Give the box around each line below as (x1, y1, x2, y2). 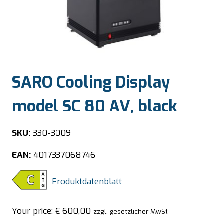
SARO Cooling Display (12, 72, 170, 93)
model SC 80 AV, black (12, 96, 177, 117)
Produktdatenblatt (52, 176, 122, 188)
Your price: (12, 205, 55, 217)
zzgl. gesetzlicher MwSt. (93, 206, 169, 216)
